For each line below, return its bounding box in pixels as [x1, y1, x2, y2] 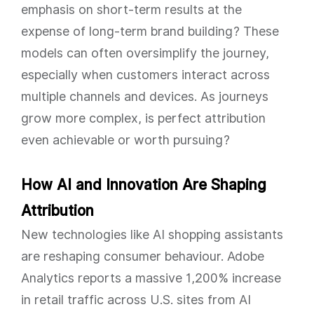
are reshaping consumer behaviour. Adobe [21, 249, 264, 264]
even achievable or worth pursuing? [21, 132, 230, 147]
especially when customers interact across [21, 67, 270, 82]
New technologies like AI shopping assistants [21, 227, 283, 242]
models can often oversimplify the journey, [21, 46, 269, 60]
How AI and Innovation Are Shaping [21, 176, 266, 193]
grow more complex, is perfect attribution [21, 111, 266, 125]
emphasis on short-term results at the [21, 2, 242, 17]
